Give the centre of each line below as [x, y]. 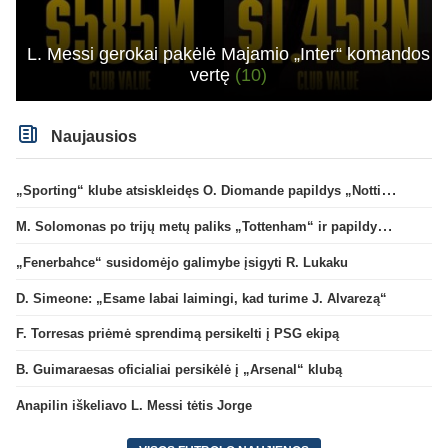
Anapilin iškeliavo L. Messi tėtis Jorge [134, 405]
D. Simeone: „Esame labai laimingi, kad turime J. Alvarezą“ [201, 298]
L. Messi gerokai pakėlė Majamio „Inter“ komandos [228, 53]
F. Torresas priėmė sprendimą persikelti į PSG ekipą [177, 334]
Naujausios [92, 136]
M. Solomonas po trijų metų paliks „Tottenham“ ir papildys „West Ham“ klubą [385, 226]
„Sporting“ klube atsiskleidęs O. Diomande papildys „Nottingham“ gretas [389, 190]
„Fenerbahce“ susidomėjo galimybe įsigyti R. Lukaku [182, 262]
